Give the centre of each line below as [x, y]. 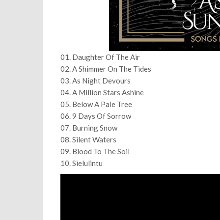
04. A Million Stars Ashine [102, 92]
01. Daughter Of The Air [100, 57]
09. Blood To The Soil [95, 151]
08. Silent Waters [88, 139]
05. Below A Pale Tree [96, 104]
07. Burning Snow [89, 128]
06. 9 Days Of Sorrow [96, 116]
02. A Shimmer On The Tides [106, 69]
